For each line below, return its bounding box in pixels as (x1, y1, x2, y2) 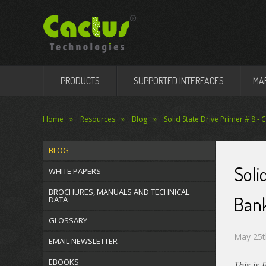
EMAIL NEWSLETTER (49, 236, 118, 246)
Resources (80, 114, 115, 124)
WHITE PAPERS (49, 166, 101, 176)
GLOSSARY (49, 215, 87, 226)
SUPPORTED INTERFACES (134, 75, 224, 87)
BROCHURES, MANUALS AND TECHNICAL (49, 186, 189, 197)
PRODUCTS (61, 75, 100, 87)
